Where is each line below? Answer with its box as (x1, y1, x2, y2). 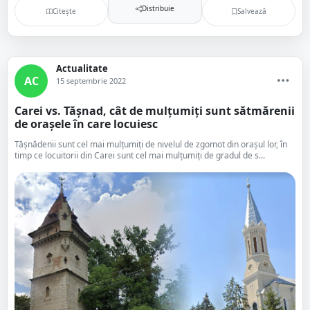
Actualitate (56, 62, 108, 75)
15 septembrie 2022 (56, 75, 126, 86)
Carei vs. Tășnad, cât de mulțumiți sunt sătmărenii (15, 103, 295, 118)
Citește (53, 6, 77, 16)
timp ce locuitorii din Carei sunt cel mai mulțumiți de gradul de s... (15, 149, 265, 161)
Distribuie (141, 3, 174, 13)
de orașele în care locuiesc (15, 116, 158, 131)
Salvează (237, 6, 266, 16)
